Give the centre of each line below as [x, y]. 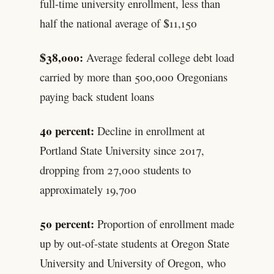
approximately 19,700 [88, 189]
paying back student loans [97, 96]
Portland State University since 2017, [122, 150]
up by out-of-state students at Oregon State [134, 243]
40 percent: [67, 130]
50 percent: [67, 223]
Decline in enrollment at [149, 130]
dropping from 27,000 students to [115, 169]
